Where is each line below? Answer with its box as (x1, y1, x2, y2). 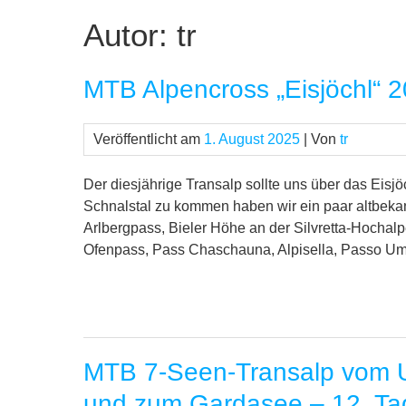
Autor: (83, 17, 177, 53)
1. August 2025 (204, 131, 300, 148)
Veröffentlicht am (93, 131, 204, 148)
